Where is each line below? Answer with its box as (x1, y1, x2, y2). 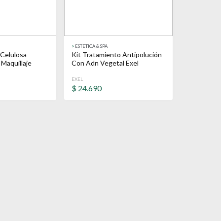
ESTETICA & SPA (75, 43, 108, 49)
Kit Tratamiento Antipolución (72, 50, 162, 59)
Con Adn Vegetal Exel (72, 59, 139, 67)
